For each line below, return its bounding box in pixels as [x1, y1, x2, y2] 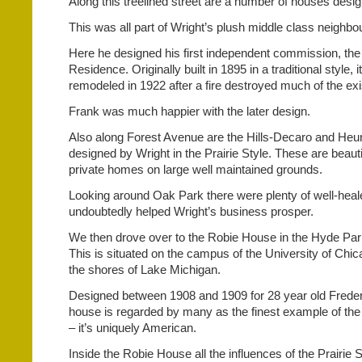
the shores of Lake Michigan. [69, 263, 221, 276]
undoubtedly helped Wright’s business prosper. [69, 204, 314, 218]
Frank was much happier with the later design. [69, 104, 310, 118]
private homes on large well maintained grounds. [69, 162, 322, 176]
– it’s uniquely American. [69, 321, 196, 335]
